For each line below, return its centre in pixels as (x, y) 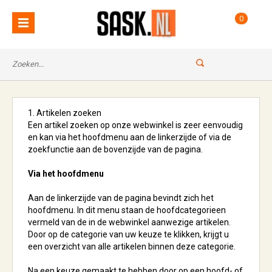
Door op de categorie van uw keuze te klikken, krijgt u (128, 234)
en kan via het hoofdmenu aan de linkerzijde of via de (130, 137)
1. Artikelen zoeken (65, 113)
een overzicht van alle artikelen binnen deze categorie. (132, 246)
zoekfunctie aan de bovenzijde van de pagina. (116, 149)
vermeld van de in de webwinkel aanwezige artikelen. (129, 222)
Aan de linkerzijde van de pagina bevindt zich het (121, 198)
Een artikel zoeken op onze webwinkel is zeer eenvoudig (135, 125)
